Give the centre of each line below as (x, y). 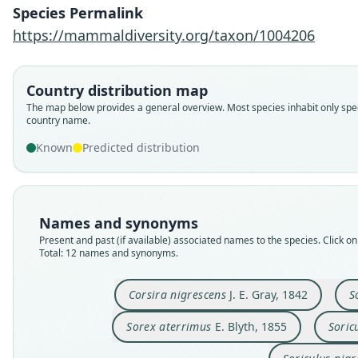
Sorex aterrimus (169, 326)
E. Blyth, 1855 (249, 326)
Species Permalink (78, 13)
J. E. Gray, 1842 (267, 294)
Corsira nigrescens (177, 294)
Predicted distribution (141, 147)
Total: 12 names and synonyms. (109, 253)
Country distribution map (117, 90)
